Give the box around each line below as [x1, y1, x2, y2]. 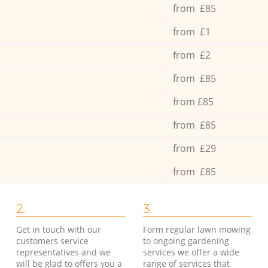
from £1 [172, 25, 211, 38]
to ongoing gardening [142, 234, 229, 246]
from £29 [172, 141, 216, 155]
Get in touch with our [16, 223, 102, 235]
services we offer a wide [142, 246, 239, 258]
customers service [16, 234, 89, 246]
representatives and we [16, 246, 111, 258]
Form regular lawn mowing [142, 223, 251, 235]
